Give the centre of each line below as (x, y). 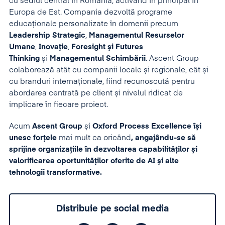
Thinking (24, 58)
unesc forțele (34, 138)
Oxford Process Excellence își (146, 126)
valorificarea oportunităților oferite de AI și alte (94, 161)
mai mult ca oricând (95, 138)
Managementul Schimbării (98, 58)
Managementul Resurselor (137, 35)
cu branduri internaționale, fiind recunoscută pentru (102, 81)
